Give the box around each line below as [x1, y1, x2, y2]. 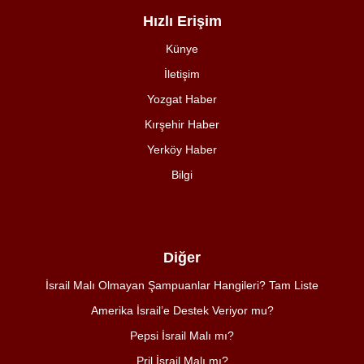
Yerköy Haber [147, 142, 217, 156]
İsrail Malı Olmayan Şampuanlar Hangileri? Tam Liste [45, 278, 318, 292]
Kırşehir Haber [145, 117, 219, 131]
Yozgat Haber [147, 92, 217, 106]
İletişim [164, 67, 200, 80]
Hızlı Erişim [142, 12, 222, 29]
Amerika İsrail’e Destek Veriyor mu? [90, 303, 274, 317]
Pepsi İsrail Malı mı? [130, 328, 234, 342]
